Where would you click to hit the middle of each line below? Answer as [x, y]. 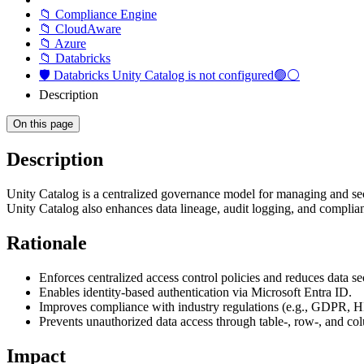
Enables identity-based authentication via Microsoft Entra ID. [195, 292]
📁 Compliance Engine [98, 14]
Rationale [47, 243]
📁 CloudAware [80, 29]
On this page [43, 124]
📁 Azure [63, 43]
